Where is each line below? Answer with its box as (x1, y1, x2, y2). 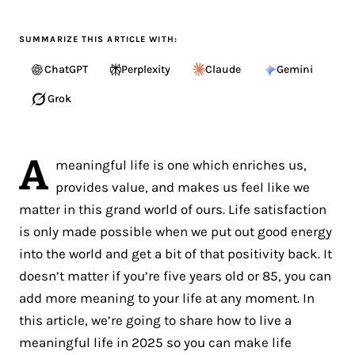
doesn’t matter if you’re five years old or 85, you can (19, 267, 331, 284)
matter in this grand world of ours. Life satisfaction (19, 200, 326, 217)
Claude (205, 62, 241, 76)
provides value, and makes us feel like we (55, 178, 311, 195)
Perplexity (121, 62, 170, 76)
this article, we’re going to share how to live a (19, 311, 292, 328)
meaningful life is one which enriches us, (55, 156, 307, 173)
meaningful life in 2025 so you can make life (19, 334, 292, 350)
